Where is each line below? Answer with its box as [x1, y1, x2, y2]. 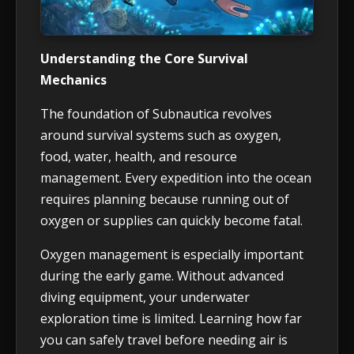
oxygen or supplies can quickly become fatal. [40, 212, 303, 230]
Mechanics [40, 71, 107, 89]
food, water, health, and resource [40, 148, 237, 166]
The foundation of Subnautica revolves [40, 105, 272, 123]
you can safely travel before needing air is [40, 331, 288, 349]
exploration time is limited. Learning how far [40, 310, 302, 328]
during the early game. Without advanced [40, 267, 284, 285]
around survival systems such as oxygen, [40, 126, 281, 145]
